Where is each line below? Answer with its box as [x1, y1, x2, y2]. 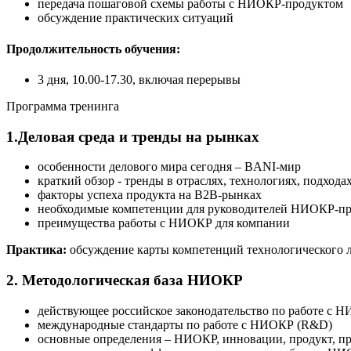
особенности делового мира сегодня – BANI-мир [38, 160, 301, 174]
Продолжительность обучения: [6, 42, 180, 56]
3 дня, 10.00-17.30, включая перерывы [38, 72, 241, 86]
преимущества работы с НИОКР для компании [38, 216, 290, 230]
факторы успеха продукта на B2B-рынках [38, 188, 262, 202]
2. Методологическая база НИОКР [6, 272, 243, 289]
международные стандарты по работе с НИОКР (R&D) [38, 317, 332, 331]
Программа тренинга [6, 99, 119, 113]
